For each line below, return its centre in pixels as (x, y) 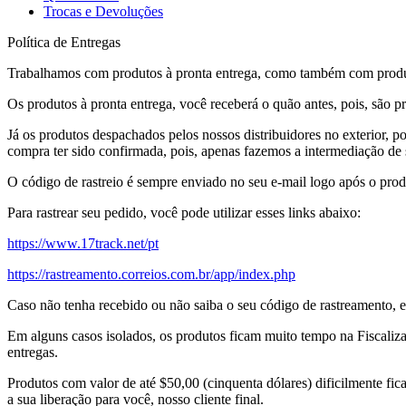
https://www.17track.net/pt (83, 243)
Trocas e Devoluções (103, 11)
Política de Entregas (64, 42)
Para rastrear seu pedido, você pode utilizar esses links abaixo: (184, 213)
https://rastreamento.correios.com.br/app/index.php (151, 274)
